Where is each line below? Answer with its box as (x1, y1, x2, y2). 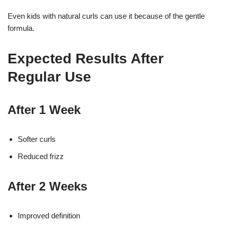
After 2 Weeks (8, 179, 87, 194)
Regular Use (8, 69, 91, 85)
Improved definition (18, 211, 80, 220)
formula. (8, 24, 34, 33)
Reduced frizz (18, 152, 64, 161)
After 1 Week (8, 103, 81, 117)
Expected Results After (8, 51, 164, 67)
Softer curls (18, 135, 56, 144)
